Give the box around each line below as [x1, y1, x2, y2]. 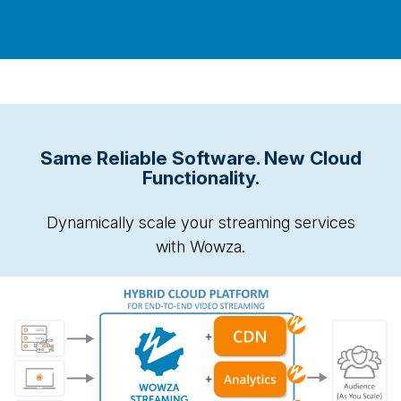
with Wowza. [156, 237, 245, 257]
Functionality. [141, 166, 260, 190]
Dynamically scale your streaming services [46, 213, 355, 233]
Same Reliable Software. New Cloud [39, 147, 362, 170]
